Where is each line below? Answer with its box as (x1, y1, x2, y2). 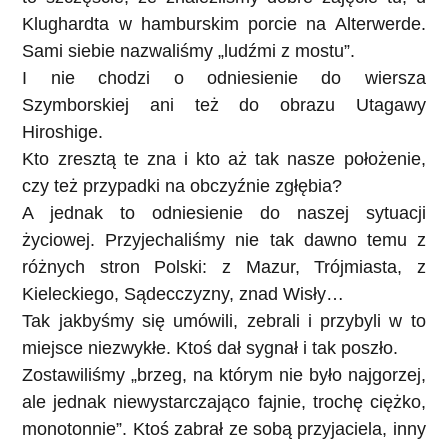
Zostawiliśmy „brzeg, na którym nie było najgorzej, (22, 364, 426, 385)
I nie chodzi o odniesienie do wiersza (22, 67, 426, 88)
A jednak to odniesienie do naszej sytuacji (22, 202, 426, 223)
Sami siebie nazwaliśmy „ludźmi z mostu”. (22, 40, 356, 61)
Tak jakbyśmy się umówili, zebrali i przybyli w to (22, 310, 426, 331)
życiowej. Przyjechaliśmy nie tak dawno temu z (22, 229, 426, 250)
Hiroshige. (22, 121, 104, 142)
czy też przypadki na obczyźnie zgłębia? (22, 175, 343, 196)
